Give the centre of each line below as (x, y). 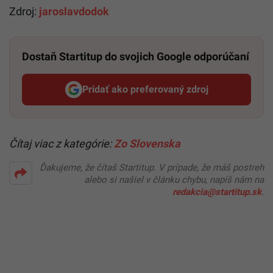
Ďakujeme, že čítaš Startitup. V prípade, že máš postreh (152, 167)
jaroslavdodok (74, 11)
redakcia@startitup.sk (217, 192)
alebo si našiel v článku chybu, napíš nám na (174, 179)
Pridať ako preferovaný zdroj (145, 90)
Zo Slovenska (147, 143)
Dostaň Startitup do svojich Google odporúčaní (136, 56)
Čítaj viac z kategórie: (62, 143)
